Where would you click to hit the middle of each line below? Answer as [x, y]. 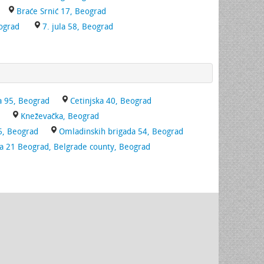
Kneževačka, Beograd [60, 116]
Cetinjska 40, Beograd [111, 101]
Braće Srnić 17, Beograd [61, 11]
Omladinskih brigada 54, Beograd [121, 132]
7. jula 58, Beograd [78, 27]
